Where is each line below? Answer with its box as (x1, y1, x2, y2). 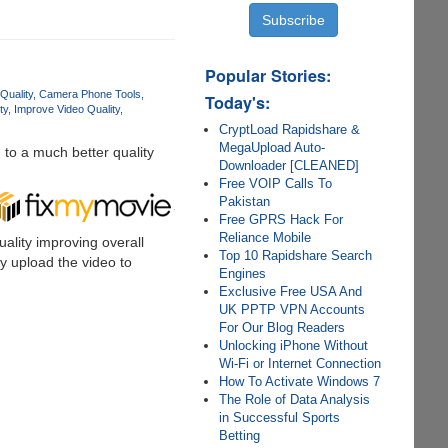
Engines (219, 266, 267, 281)
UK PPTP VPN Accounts (219, 302, 366, 317)
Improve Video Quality (13, 103, 120, 116)
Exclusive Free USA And (219, 284, 363, 299)
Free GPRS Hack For (219, 212, 344, 227)
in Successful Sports (219, 410, 341, 425)
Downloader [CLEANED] (219, 158, 360, 173)
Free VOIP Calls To (219, 176, 333, 191)
